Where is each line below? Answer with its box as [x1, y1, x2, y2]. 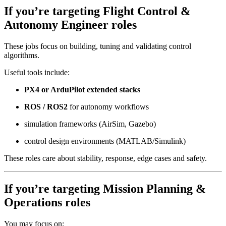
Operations [4, 196, 62, 209]
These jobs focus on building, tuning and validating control [4, 42, 191, 51]
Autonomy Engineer [4, 18, 108, 32]
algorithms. [4, 51, 39, 60]
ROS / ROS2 [24, 102, 68, 111]
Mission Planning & [103, 182, 206, 196]
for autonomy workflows [68, 102, 149, 111]
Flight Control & [103, 5, 191, 18]
